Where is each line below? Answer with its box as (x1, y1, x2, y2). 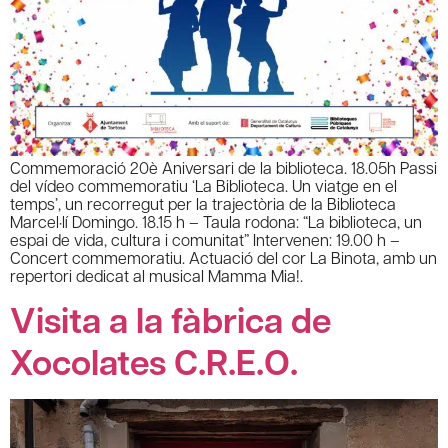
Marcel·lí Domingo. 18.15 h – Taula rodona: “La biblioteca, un (10, 210, 422, 232)
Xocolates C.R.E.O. (10, 337, 298, 387)
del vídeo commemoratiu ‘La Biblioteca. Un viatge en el (10, 174, 397, 196)
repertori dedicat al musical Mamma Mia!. (10, 264, 303, 286)
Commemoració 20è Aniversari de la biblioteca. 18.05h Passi (10, 156, 437, 178)
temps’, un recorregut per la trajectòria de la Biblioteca (10, 192, 396, 214)
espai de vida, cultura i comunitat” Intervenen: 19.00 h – (10, 228, 400, 250)
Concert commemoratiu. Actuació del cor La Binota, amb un (10, 246, 437, 268)
